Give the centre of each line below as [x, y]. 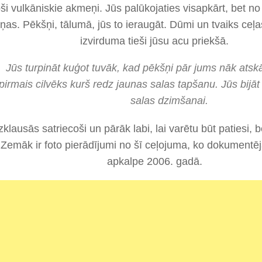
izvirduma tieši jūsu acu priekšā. [154, 41]
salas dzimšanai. [169, 100]
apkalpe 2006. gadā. [154, 161]
